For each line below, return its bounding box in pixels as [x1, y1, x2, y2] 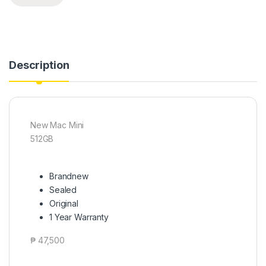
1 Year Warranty [49, 211, 109, 222]
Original [49, 198, 78, 208]
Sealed [49, 184, 77, 195]
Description [9, 58, 69, 71]
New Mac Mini [30, 119, 84, 130]
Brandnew [49, 170, 88, 181]
